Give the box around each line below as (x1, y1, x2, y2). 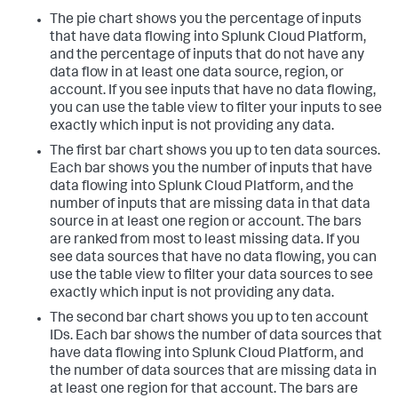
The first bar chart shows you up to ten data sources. (50, 145, 380, 159)
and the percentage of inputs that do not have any (50, 49, 364, 63)
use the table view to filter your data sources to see (50, 269, 373, 283)
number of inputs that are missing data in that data (50, 198, 370, 212)
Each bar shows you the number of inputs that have (50, 163, 372, 177)
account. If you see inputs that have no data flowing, (50, 84, 376, 99)
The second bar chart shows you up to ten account (50, 312, 369, 326)
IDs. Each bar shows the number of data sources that (50, 330, 382, 344)
